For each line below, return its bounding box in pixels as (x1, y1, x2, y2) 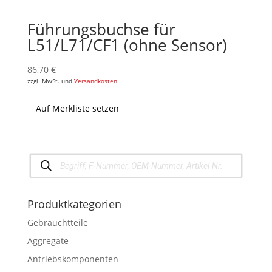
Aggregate (27, 235, 69, 247)
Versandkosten (73, 76, 117, 85)
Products (29, 151, 65, 163)
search (29, 160, 56, 172)
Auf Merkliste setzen (35, 102, 119, 114)
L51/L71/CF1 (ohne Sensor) (27, 33, 227, 56)
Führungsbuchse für (27, 18, 175, 40)
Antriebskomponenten (27, 253, 118, 265)
